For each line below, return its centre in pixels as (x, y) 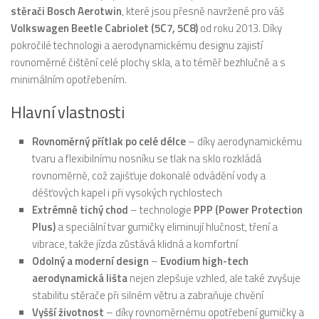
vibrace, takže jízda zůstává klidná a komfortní (135, 244)
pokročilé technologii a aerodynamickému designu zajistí (137, 45)
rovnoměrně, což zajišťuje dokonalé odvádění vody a (149, 175)
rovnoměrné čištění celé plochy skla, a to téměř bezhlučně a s (148, 62)
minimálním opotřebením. (69, 79)
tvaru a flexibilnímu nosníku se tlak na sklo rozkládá (147, 158)
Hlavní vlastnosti (68, 112)
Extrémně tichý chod (80, 209)
